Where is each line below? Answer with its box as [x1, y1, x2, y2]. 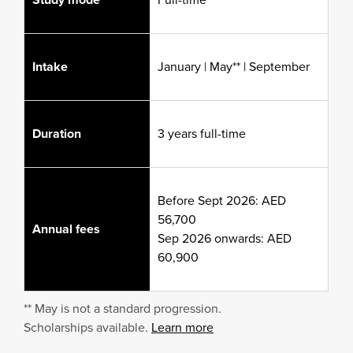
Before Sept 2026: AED [158, 191, 286, 210]
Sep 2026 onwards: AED [158, 229, 292, 248]
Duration [32, 124, 81, 143]
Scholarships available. [24, 318, 151, 337]
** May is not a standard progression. [24, 299, 221, 318]
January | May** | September [158, 58, 310, 76]
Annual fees [32, 220, 100, 239]
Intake [32, 58, 68, 76]
